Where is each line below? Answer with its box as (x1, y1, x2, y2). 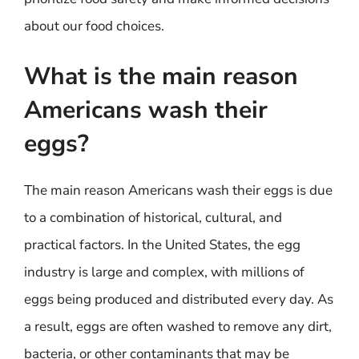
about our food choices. (24, 16, 164, 35)
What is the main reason (24, 60, 298, 93)
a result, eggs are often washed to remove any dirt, (24, 317, 332, 336)
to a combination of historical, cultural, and (24, 208, 282, 227)
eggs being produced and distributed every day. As (24, 290, 333, 309)
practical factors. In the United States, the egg (24, 236, 301, 254)
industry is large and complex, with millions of (24, 263, 305, 281)
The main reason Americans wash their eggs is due (24, 181, 333, 200)
